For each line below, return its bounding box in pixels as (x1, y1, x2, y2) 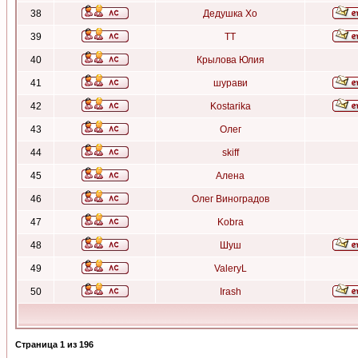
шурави (213, 78, 248, 89)
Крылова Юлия (196, 54, 265, 66)
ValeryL (213, 263, 247, 274)
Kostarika (209, 101, 251, 112)
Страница (15, 340, 60, 349)
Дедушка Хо (203, 8, 257, 19)
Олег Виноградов (191, 193, 269, 205)
